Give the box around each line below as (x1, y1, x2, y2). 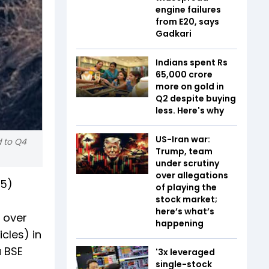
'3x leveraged (156, 246, 215, 258)
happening (156, 217, 204, 229)
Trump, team (156, 145, 213, 157)
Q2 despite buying (156, 92, 236, 104)
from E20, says (156, 16, 219, 28)
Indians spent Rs (156, 56, 228, 68)
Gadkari (156, 28, 192, 40)
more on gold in (156, 80, 224, 92)
